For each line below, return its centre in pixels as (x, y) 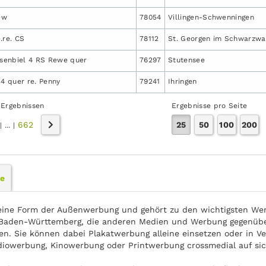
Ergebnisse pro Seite (210, 105)
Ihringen (183, 81)
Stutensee (186, 60)
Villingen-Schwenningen (211, 17)
